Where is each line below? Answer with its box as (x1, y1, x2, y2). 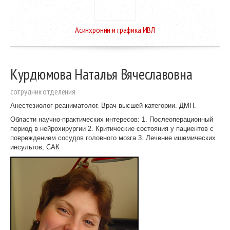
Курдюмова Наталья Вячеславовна (10, 64, 193, 84)
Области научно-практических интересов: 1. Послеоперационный (10, 115, 213, 123)
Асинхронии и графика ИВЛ (74, 24, 156, 35)
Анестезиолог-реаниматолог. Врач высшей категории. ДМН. (10, 101, 196, 109)
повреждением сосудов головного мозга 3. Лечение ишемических (10, 133, 216, 142)
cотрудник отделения (10, 85, 75, 97)
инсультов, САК (10, 143, 60, 151)
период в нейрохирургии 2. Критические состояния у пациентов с (10, 124, 214, 132)
